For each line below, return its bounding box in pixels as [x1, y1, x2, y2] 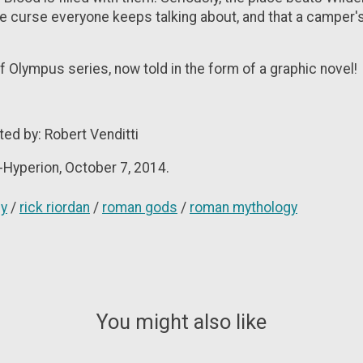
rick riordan [19, 199, 90, 216]
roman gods [102, 199, 177, 216]
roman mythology [190, 199, 297, 216]
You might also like [96, 309, 267, 334]
